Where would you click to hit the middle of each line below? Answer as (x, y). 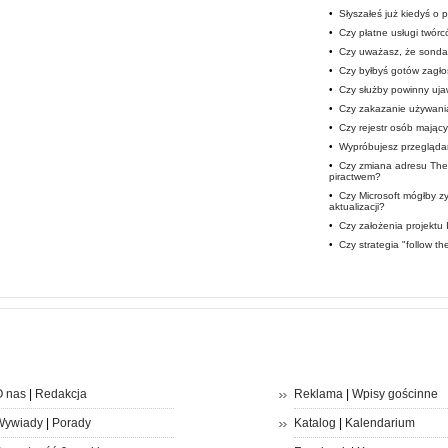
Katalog (314, 423)
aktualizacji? (356, 206)
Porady (71, 423)
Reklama (318, 394)
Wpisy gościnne (394, 394)
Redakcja (60, 394)
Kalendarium (379, 423)
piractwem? (354, 176)
